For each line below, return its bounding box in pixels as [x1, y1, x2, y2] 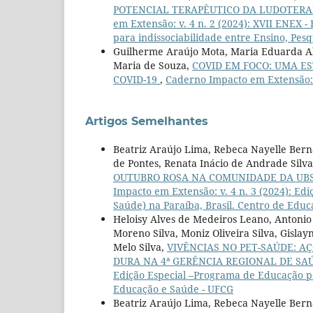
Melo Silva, [113, 240, 167, 254]
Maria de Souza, [113, 58, 192, 72]
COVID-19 [113, 72, 160, 86]
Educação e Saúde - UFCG [113, 282, 233, 296]
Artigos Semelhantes [85, 114, 208, 128]
